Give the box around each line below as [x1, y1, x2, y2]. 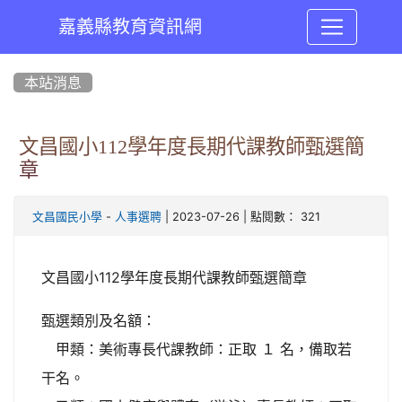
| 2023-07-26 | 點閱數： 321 [162, 210, 320, 223]
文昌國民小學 [32, 211, 102, 223]
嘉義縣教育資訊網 [57, 18, 202, 36]
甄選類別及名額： [41, 311, 156, 329]
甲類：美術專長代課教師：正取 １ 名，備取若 [41, 340, 352, 358]
